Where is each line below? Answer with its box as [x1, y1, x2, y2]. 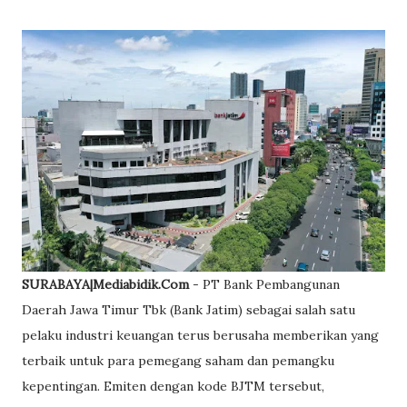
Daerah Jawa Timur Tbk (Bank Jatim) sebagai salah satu [22, 302, 355, 319]
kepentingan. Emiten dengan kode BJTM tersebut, [22, 378, 324, 395]
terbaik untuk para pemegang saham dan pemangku [22, 352, 334, 370]
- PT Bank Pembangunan [189, 276, 340, 293]
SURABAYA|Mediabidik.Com [22, 276, 189, 293]
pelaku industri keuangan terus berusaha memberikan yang [22, 327, 379, 344]
